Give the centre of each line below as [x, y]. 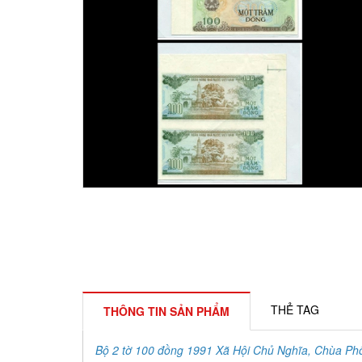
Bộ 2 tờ [115, 350]
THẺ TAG [295, 310]
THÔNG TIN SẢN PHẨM [166, 311]
